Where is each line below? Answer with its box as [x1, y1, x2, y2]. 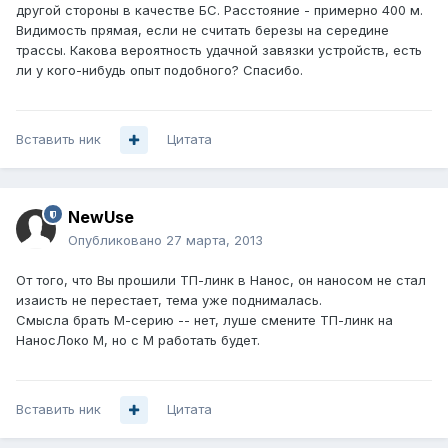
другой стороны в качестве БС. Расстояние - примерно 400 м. [16, 2, 423, 19]
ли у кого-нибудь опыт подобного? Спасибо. [16, 62, 303, 79]
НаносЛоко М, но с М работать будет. [16, 332, 260, 349]
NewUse [68, 207, 134, 228]
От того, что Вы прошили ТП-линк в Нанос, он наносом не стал [16, 272, 426, 289]
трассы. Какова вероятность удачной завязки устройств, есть [16, 42, 422, 59]
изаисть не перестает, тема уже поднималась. [16, 292, 322, 309]
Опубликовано [68, 232, 166, 249]
